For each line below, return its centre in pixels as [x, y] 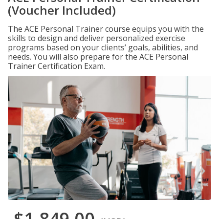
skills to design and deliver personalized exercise [97, 38]
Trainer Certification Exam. [56, 66]
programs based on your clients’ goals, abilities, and [103, 47]
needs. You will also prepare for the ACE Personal [98, 57]
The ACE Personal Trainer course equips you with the [106, 29]
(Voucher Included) [62, 10]
